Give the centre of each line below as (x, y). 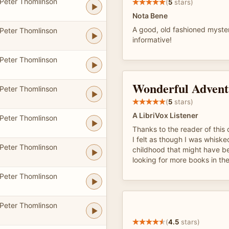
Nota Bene (150, 16)
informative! (152, 40)
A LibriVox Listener (165, 115)
